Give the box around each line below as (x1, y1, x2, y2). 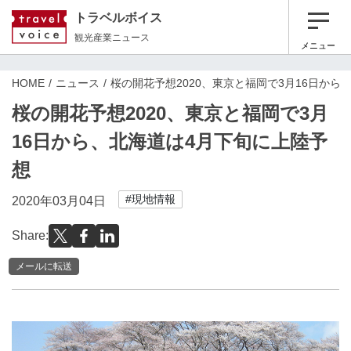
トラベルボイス (74, 10, 162, 24)
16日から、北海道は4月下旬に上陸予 (12, 131, 327, 152)
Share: (12, 229, 49, 242)
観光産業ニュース (74, 31, 150, 43)
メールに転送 (16, 260, 72, 272)
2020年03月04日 (12, 194, 106, 208)
